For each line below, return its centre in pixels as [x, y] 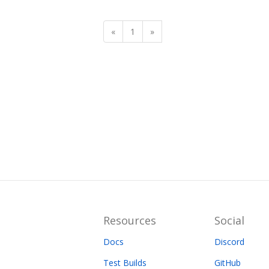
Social [230, 220]
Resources [130, 220]
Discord [230, 242]
